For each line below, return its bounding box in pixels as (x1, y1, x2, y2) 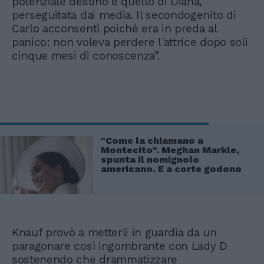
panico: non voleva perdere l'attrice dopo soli (12, 35, 248, 49)
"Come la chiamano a (101, 135, 203, 147)
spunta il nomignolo (101, 154, 199, 166)
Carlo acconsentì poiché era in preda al (12, 22, 217, 36)
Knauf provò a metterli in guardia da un (12, 225, 217, 239)
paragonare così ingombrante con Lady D (12, 239, 227, 253)
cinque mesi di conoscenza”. (12, 49, 160, 63)
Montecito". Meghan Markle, (101, 144, 239, 156)
